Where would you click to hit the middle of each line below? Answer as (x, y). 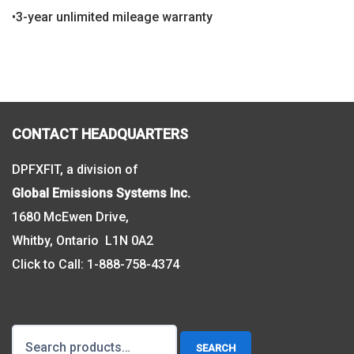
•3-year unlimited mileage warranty (112, 17)
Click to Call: (49, 264)
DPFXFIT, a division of (75, 169)
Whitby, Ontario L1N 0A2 (83, 240)
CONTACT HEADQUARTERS (100, 134)
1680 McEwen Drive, (70, 217)
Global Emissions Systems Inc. (101, 193)
